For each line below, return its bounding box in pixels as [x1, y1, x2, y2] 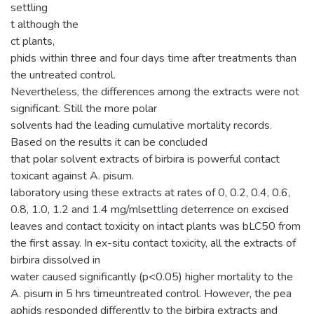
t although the [11, 16, 78, 32]
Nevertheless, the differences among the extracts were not [11, 83, 299, 100]
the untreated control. [11, 67, 116, 83]
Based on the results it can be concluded [11, 134, 207, 150]
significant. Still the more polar [11, 100, 157, 116]
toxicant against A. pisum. [11, 168, 134, 184]
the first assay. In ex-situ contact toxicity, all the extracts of [11, 235, 296, 251]
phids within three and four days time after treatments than [11, 50, 296, 66]
